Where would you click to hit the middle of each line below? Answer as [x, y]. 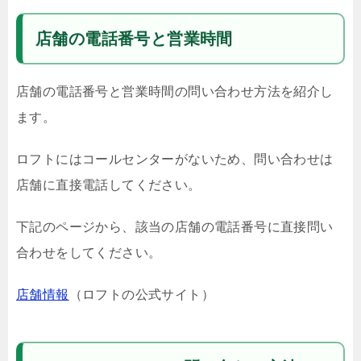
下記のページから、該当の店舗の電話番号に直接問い [175, 227]
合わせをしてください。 [89, 253]
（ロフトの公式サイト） [142, 295]
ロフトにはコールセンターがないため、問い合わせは [175, 159]
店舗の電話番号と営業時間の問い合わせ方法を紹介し [175, 91]
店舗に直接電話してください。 [109, 185]
